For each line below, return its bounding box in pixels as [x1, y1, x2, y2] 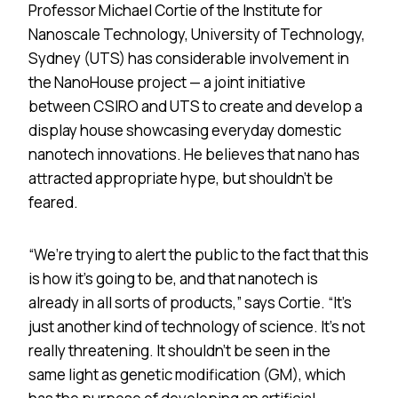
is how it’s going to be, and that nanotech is [28, 267, 318, 289]
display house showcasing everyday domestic [28, 119, 341, 140]
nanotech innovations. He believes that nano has [28, 143, 360, 164]
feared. [28, 191, 78, 212]
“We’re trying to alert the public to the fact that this [28, 243, 369, 265]
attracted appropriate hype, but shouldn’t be [28, 167, 333, 188]
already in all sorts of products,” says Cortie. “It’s [28, 291, 352, 313]
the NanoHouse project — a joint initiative [28, 71, 306, 92]
